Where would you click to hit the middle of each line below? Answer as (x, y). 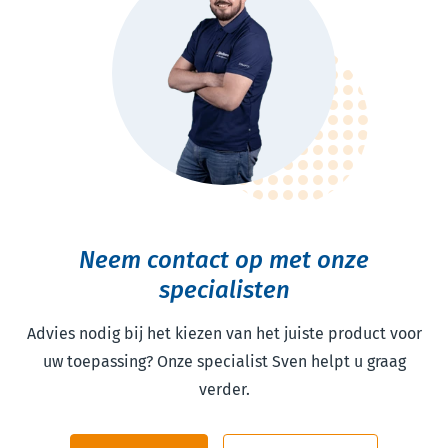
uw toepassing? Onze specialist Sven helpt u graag (224, 361)
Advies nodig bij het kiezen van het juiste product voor (224, 333)
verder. (224, 389)
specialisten (224, 290)
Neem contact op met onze (224, 260)
